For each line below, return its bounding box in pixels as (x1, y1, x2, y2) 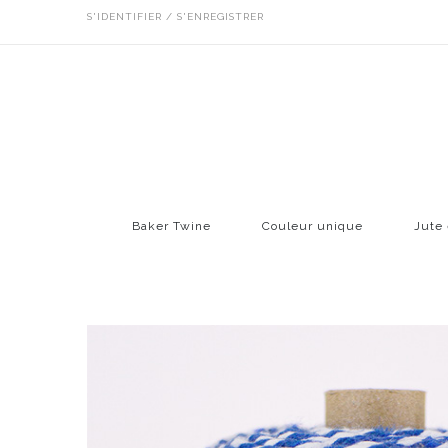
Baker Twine (132, 218, 211, 233)
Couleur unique (262, 218, 363, 233)
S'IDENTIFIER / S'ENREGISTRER (87, 11, 264, 22)
